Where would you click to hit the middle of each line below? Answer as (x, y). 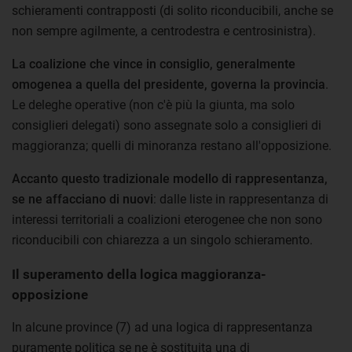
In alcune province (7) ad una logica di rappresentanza (162, 327)
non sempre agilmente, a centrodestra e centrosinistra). (164, 31)
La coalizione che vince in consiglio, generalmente (154, 64)
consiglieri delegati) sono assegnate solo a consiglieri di (167, 125)
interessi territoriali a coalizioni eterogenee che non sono (167, 220)
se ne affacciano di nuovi (82, 199)
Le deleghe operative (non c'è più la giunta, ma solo (153, 105)
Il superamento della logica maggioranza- (139, 274)
